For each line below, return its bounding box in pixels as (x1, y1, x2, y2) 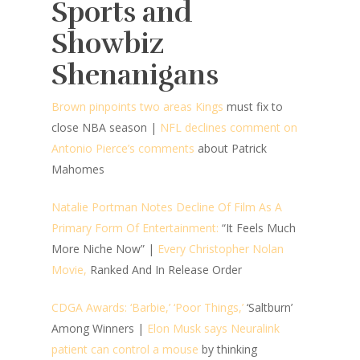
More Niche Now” (51, 241, 148, 256)
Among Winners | (51, 321, 144, 336)
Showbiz (51, 27, 164, 61)
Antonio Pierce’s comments (51, 141, 198, 156)
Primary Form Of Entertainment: (51, 220, 219, 235)
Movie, (51, 262, 87, 277)
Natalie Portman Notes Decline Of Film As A (51, 199, 282, 215)
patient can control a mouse (51, 342, 198, 357)
